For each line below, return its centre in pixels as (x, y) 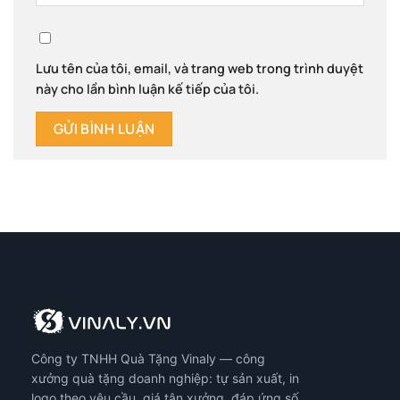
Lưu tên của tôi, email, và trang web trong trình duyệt (200, 69)
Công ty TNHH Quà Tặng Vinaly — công (148, 359)
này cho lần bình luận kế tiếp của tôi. (147, 89)
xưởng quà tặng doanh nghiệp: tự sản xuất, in (165, 379)
